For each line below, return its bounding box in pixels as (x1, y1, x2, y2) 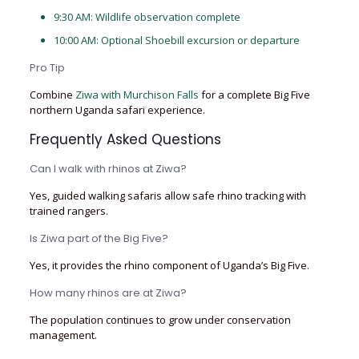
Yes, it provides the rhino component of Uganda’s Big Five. (29, 258, 309, 272)
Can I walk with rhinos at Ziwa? (29, 161, 187, 176)
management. (29, 328, 97, 342)
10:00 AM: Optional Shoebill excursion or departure (53, 33, 300, 47)
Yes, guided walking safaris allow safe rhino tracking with (29, 188, 306, 203)
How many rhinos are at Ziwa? (29, 285, 187, 301)
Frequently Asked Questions (29, 130, 221, 149)
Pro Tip (29, 60, 65, 75)
